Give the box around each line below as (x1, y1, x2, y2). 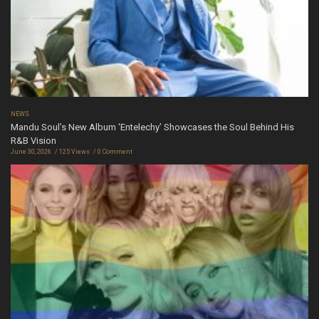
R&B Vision (11, 135, 56, 147)
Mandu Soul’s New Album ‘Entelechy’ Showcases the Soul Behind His (11, 122, 294, 133)
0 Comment (98, 148, 132, 156)
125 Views (59, 148, 90, 156)
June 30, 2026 (11, 148, 51, 156)
